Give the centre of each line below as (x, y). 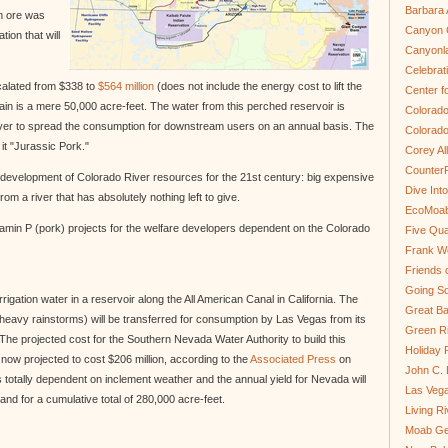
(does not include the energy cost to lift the (258, 86)
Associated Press (293, 359)
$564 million (126, 86)
